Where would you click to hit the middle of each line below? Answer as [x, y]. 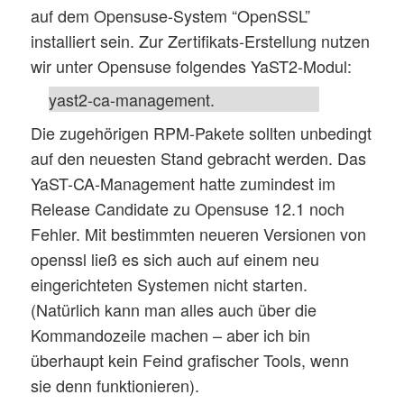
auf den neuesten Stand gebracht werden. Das [199, 157]
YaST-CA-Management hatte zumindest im [184, 183]
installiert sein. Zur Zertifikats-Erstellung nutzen [201, 40]
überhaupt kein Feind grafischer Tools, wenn [190, 359]
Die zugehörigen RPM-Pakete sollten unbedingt [202, 132]
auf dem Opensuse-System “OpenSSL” [171, 15]
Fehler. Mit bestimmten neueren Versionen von [199, 233]
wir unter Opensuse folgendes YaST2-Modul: [192, 65]
